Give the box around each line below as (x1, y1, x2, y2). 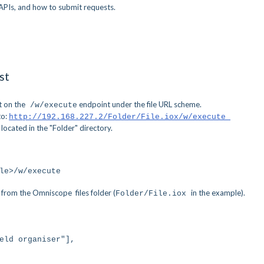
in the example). (191, 188, 245, 197)
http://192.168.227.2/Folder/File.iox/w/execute (9, 113, 230, 121)
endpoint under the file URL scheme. (77, 100, 202, 109)
